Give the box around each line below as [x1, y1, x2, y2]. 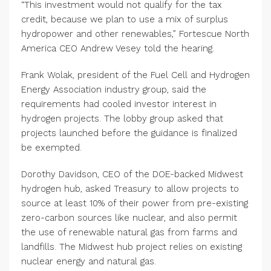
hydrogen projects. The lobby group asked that [21, 113, 223, 124]
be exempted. [21, 142, 82, 153]
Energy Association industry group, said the [21, 84, 206, 95]
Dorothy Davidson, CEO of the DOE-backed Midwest [21, 169, 243, 180]
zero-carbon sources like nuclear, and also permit [21, 212, 237, 223]
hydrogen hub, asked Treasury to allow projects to [21, 183, 239, 194]
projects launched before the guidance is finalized [21, 128, 237, 139]
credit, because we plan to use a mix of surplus [21, 14, 228, 25]
